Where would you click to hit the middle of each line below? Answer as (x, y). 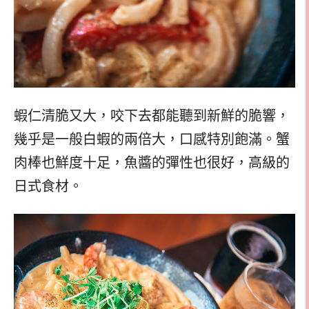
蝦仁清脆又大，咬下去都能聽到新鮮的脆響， (152, 116)
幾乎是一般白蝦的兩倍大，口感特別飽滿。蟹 (152, 139)
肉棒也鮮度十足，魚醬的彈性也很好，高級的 (152, 162)
